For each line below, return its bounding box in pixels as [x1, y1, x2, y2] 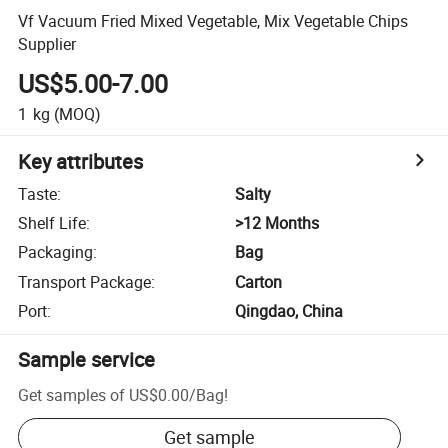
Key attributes [18, 147, 144, 175]
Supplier [18, 32, 77, 55]
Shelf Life [18, 212, 87, 235]
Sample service [18, 346, 156, 374]
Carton [235, 270, 283, 293]
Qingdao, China [235, 300, 344, 323]
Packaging [18, 241, 94, 264]
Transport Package [18, 270, 152, 293]
